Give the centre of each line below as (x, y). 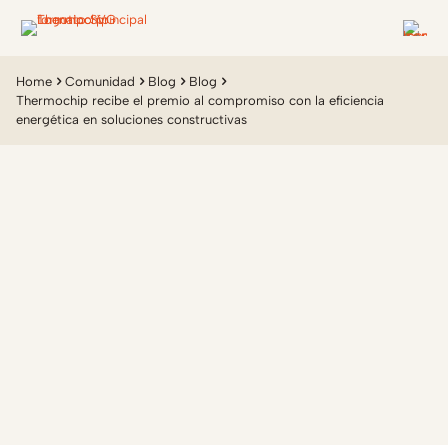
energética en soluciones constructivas (131, 119)
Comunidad (100, 81)
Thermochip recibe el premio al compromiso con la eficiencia (200, 100)
